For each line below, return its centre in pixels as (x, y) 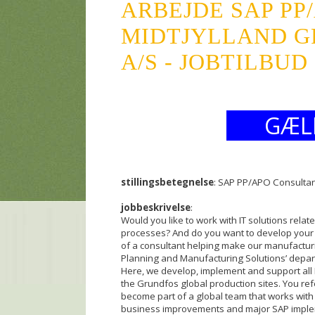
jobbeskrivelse (156, 207)
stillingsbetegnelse (167, 182)
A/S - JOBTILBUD (214, 62)
